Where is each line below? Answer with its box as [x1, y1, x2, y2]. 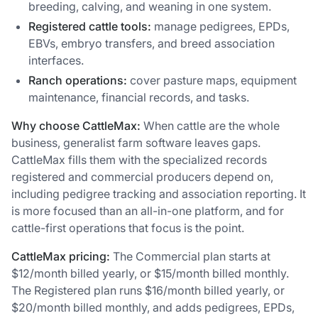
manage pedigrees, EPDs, [151, 18, 290, 33]
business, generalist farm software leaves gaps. [11, 135, 261, 150]
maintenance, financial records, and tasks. [28, 89, 249, 104]
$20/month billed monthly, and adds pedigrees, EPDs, [11, 300, 295, 314]
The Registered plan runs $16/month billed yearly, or [11, 283, 285, 297]
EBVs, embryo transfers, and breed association [28, 35, 275, 50]
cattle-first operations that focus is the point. [11, 220, 244, 235]
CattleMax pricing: [11, 248, 110, 263]
